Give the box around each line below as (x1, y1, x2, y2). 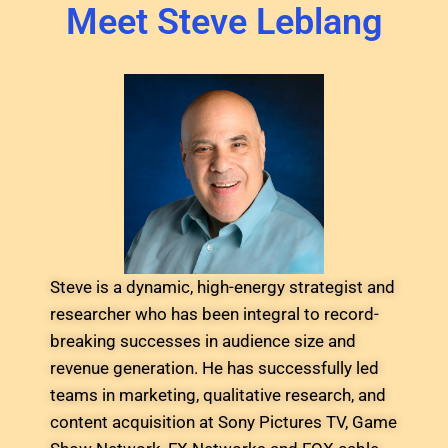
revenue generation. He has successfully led (50, 358, 379, 378)
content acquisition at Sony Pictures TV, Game (50, 412, 397, 432)
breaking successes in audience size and (50, 331, 356, 351)
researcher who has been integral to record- (50, 304, 379, 324)
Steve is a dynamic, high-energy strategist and (50, 277, 395, 297)
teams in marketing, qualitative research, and (50, 385, 386, 405)
